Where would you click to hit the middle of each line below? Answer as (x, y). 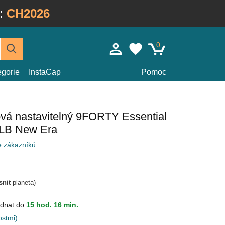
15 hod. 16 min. (52, 205)
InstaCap (45, 72)
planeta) (23, 183)
